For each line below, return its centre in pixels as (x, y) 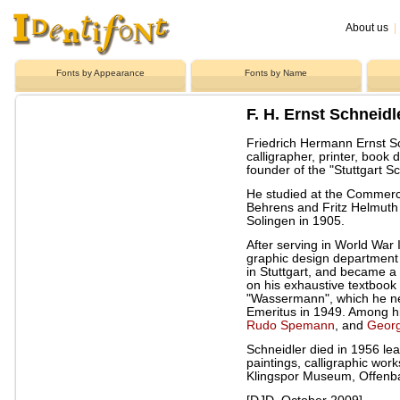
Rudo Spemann (291, 325)
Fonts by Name (276, 73)
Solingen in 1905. (296, 221)
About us (367, 28)
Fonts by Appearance (100, 73)
